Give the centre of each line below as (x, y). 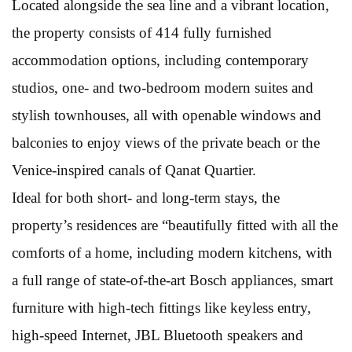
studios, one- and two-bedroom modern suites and (163, 87)
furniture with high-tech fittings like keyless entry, (161, 307)
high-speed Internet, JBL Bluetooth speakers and (158, 335)
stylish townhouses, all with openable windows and (167, 115)
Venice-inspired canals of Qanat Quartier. (134, 170)
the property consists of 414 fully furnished (142, 32)
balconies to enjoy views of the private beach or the (166, 142)
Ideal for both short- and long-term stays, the (146, 197)
